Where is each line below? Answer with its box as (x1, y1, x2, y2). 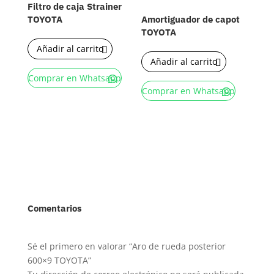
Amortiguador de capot (141, 13, 240, 25)
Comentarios (27, 202, 82, 215)
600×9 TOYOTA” (27, 254, 91, 267)
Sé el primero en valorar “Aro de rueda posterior (27, 240, 226, 253)
